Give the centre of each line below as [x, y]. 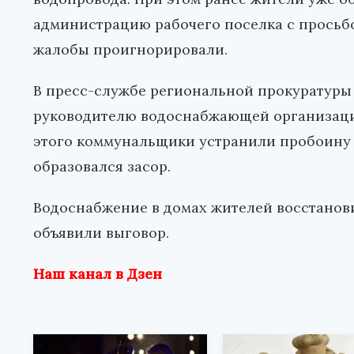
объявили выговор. [101, 233]
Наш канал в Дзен [98, 274]
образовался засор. [102, 167]
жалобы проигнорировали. [130, 50]
